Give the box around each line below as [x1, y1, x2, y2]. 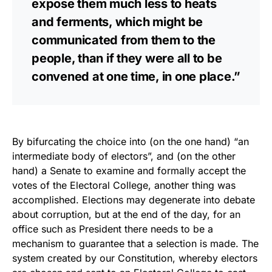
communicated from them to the [32, 33, 216, 47]
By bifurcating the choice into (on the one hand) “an [12, 135, 249, 148]
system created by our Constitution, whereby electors [12, 252, 257, 264]
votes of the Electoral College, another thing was [12, 179, 236, 191]
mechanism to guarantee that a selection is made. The [12, 237, 259, 250]
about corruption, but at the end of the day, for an [12, 208, 240, 220]
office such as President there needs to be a [12, 223, 213, 235]
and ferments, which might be [32, 15, 203, 29]
